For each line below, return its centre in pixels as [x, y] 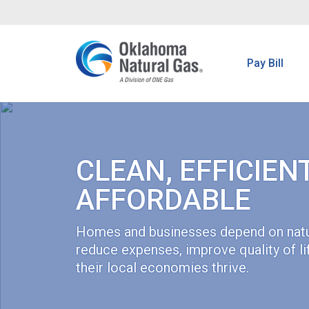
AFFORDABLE [163, 199]
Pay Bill [266, 63]
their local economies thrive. [162, 267]
